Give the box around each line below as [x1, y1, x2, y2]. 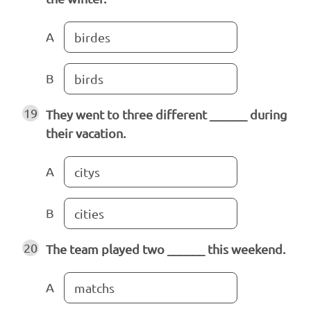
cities [74, 206, 104, 221]
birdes [74, 30, 110, 45]
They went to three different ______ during [46, 107, 287, 122]
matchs [74, 280, 115, 296]
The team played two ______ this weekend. [46, 242, 285, 257]
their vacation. [46, 126, 126, 141]
